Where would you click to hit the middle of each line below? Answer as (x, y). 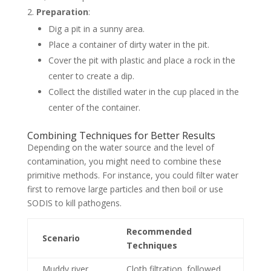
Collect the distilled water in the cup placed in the (143, 91)
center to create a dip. (91, 76)
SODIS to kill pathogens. (74, 203)
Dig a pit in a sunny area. (96, 28)
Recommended (159, 231)
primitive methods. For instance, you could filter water (132, 175)
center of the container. (94, 107)
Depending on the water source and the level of (120, 147)
